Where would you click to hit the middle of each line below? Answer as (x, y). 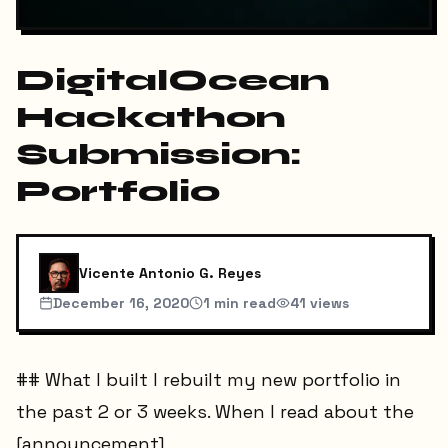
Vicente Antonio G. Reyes (170, 273)
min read (243, 303)
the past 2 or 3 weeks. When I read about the (215, 412)
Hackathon (151, 117)
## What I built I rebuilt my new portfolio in (208, 380)
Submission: (158, 154)
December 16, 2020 (121, 303)
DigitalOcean (173, 80)
